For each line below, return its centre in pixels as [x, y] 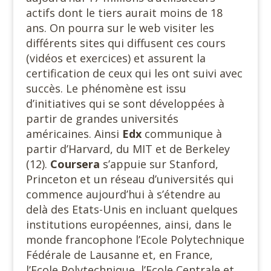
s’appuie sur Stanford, [159, 164]
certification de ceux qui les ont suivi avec [134, 73]
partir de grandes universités [102, 119]
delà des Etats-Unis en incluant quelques [132, 210]
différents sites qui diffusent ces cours [126, 43]
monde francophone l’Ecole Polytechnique [135, 240]
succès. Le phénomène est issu [106, 89]
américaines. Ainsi [74, 134]
